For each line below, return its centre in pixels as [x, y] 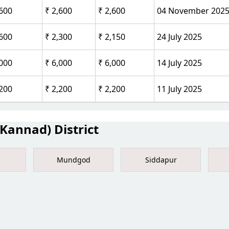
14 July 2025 [179, 63]
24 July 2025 [179, 37]
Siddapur [161, 159]
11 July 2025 [179, 89]
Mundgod [73, 159]
